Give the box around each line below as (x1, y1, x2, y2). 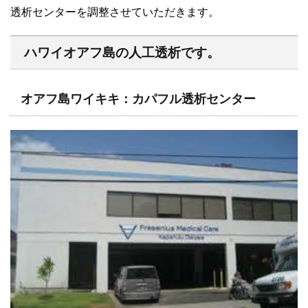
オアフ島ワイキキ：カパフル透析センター (21, 92, 256, 107)
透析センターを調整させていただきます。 (10, 6, 219, 19)
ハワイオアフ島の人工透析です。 (24, 45, 220, 60)
